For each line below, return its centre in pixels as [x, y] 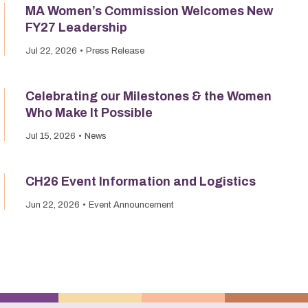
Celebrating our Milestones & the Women [148, 96]
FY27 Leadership [76, 27]
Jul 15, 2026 [51, 136]
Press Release [115, 51]
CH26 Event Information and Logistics [141, 181]
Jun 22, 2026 [53, 205]
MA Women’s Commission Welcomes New [149, 11]
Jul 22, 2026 [51, 51]
